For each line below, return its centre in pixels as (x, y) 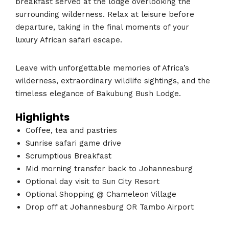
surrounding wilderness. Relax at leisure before (105, 14)
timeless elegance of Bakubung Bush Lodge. (98, 93)
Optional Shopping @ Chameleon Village (101, 194)
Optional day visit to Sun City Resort (93, 182)
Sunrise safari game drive (73, 143)
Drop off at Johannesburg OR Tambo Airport (110, 207)
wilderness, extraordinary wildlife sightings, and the (113, 81)
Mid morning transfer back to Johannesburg (109, 169)
